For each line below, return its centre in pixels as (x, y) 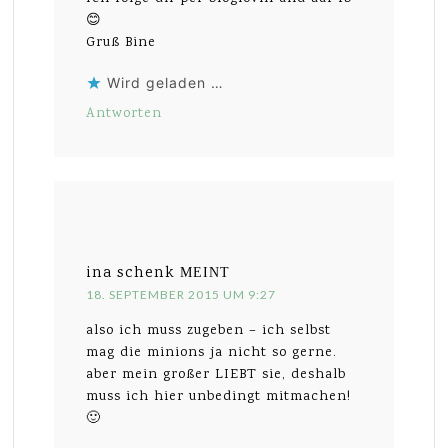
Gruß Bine (121, 43)
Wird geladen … (166, 83)
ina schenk (131, 274)
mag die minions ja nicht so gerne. (212, 353)
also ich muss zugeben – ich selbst (209, 331)
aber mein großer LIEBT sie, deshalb (216, 375)
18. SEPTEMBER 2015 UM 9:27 (181, 295)
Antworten (124, 114)
